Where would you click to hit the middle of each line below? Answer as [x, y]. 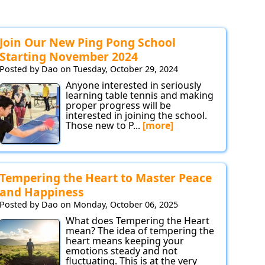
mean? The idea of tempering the [140, 231]
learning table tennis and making [140, 96]
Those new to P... [104, 126]
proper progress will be [118, 106]
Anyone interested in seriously [133, 85]
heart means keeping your [125, 241]
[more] [158, 126]
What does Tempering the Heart [138, 221]
